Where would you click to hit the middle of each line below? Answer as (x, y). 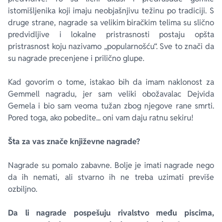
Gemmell (24, 94)
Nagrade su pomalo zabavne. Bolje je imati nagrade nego (111, 165)
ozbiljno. (23, 189)
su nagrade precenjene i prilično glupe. (76, 58)
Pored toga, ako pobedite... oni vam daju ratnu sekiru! (101, 118)
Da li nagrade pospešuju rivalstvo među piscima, (111, 213)
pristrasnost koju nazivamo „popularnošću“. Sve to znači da (111, 46)
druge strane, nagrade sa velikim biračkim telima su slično (111, 23)
